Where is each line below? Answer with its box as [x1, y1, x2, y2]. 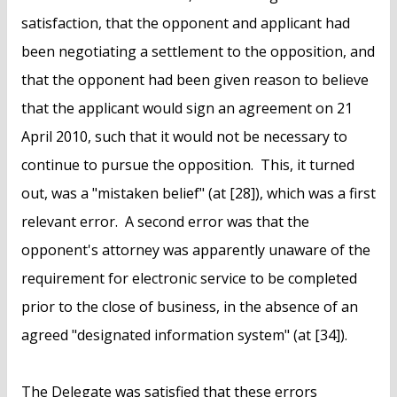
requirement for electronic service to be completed [21, 269, 357, 289]
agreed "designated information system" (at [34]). [21, 325, 347, 346]
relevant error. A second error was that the [21, 212, 309, 232]
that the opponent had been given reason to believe [21, 70, 369, 90]
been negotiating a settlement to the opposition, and [21, 42, 375, 62]
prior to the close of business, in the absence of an [21, 297, 358, 317]
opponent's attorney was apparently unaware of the [21, 240, 370, 261]
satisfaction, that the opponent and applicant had [21, 13, 350, 34]
